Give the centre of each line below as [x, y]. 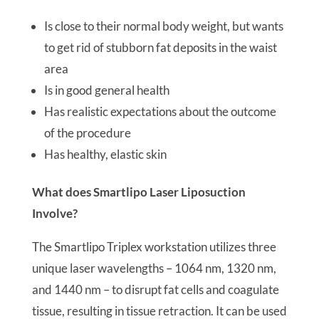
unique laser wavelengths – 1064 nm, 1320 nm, [154, 268]
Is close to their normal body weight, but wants [163, 26]
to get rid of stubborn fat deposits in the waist [160, 47]
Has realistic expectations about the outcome [160, 111]
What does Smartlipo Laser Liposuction [138, 192]
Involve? [54, 213]
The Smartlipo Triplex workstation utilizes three [154, 247]
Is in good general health [106, 90]
